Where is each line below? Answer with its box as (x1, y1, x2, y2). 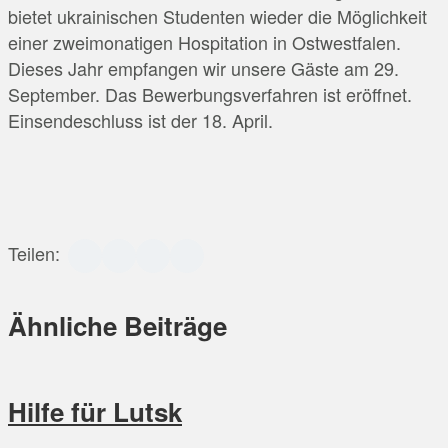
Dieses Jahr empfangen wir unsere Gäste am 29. (8, 54, 399, 81)
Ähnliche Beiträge (8, 307, 227, 345)
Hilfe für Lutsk (8, 393, 182, 431)
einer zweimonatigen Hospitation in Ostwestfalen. (8, 28, 401, 55)
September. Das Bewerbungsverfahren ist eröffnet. (8, 80, 412, 107)
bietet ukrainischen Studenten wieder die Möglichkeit (8, 2, 427, 29)
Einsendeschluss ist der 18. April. (8, 106, 273, 133)
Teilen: (8, 239, 60, 266)
